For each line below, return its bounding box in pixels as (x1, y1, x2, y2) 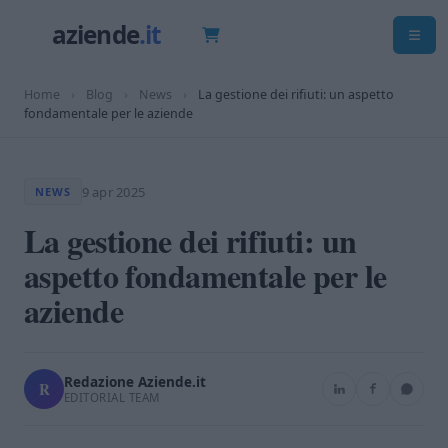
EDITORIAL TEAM (64, 389, 160, 405)
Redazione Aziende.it (64, 372, 206, 391)
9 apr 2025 (81, 182, 146, 201)
